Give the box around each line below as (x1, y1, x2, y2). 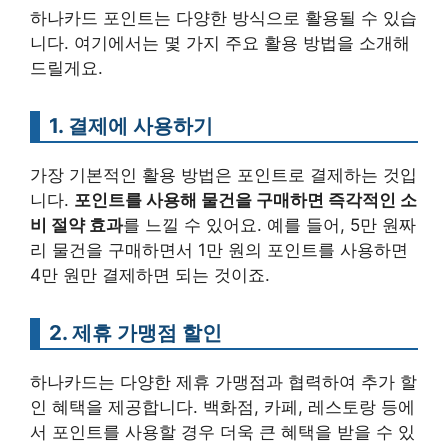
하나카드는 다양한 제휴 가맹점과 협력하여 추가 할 (30, 372, 417, 393)
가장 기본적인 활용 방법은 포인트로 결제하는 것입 (30, 165, 417, 186)
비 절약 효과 (30, 215, 123, 236)
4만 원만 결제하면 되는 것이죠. (30, 265, 270, 286)
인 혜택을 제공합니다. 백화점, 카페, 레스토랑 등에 (30, 397, 415, 418)
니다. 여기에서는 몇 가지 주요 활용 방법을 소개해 (30, 33, 410, 54)
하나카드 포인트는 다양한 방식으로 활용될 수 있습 (30, 8, 417, 29)
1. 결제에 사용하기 (49, 113, 213, 139)
